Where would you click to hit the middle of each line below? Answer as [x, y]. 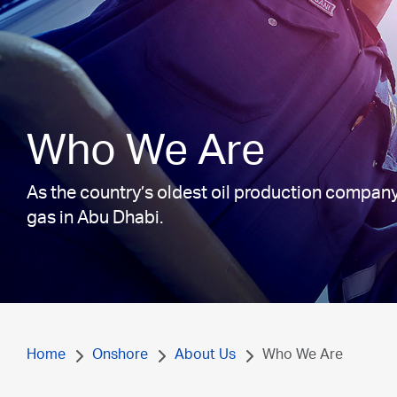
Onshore [120, 356]
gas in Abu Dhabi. [95, 220]
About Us [205, 356]
